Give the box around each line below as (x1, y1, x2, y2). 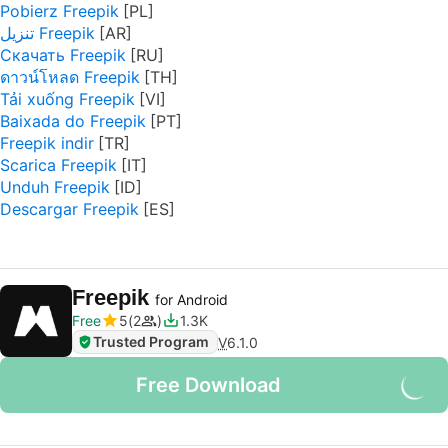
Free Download (135, 373, 281, 397)
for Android (155, 291, 228, 308)
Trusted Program (93, 333, 209, 350)
